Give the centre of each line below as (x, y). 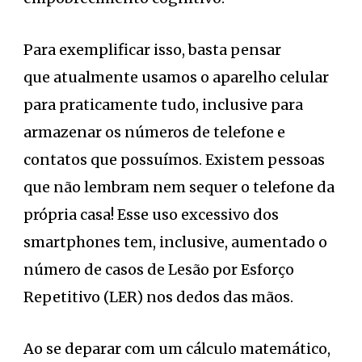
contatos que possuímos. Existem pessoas (174, 160)
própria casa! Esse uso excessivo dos (151, 215)
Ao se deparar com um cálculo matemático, (177, 349)
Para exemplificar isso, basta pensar (152, 50)
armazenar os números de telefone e (154, 133)
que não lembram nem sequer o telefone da (179, 187)
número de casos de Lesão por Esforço (159, 270)
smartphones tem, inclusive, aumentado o (175, 242)
